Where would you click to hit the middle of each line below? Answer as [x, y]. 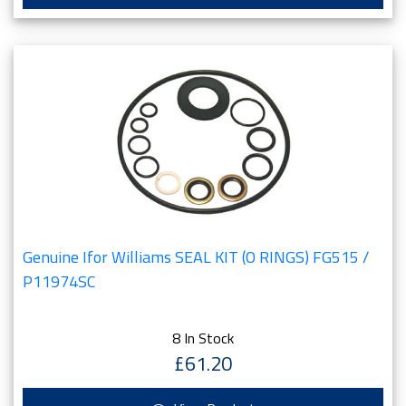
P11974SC [59, 281]
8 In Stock [203, 338]
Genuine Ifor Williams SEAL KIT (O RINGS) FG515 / [196, 257]
